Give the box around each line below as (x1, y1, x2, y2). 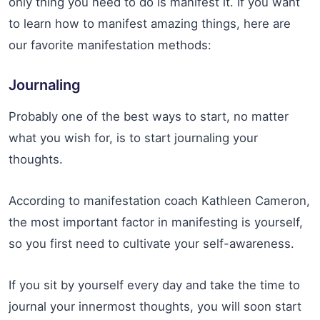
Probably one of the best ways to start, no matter (9, 109, 289, 124)
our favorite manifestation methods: (9, 38, 211, 53)
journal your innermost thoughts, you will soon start (9, 299, 301, 314)
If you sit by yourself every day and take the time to (9, 278, 300, 293)
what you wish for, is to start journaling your (9, 131, 258, 146)
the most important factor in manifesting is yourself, (9, 215, 303, 230)
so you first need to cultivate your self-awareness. (9, 236, 294, 251)
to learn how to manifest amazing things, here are (9, 16, 291, 31)
